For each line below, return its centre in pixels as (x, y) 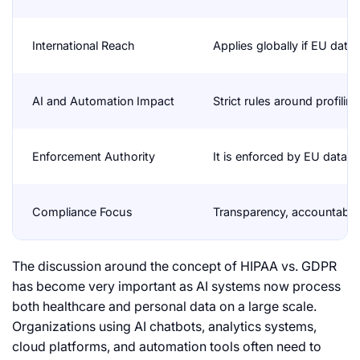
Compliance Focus (82, 212)
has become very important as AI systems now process (176, 286)
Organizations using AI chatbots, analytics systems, (164, 327)
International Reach (84, 46)
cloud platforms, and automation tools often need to (167, 347)
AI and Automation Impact (103, 101)
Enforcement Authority (94, 157)
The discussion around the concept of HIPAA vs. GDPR (174, 266)
